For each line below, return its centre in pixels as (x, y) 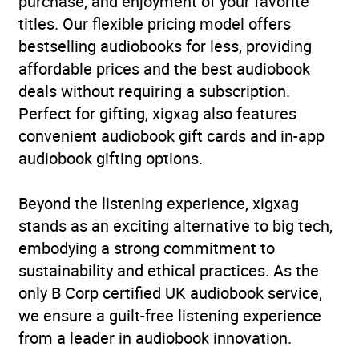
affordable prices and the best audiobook (164, 68)
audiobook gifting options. (111, 158)
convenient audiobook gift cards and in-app (171, 135)
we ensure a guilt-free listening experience (170, 315)
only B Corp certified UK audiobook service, (170, 292)
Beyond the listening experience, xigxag (159, 203)
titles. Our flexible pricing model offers (155, 23)
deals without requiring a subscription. (154, 91)
